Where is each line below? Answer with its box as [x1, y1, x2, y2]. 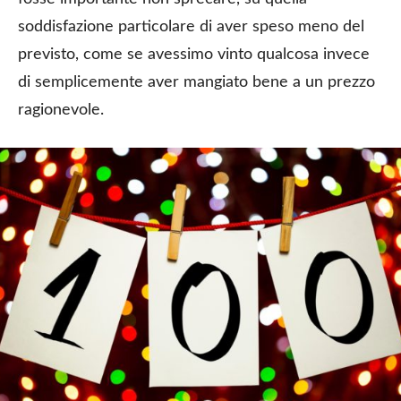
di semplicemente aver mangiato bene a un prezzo [18, 73, 375, 90]
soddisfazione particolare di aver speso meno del [18, 18, 364, 35]
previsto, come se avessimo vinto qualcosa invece [18, 46, 370, 63]
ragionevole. [18, 101, 104, 118]
